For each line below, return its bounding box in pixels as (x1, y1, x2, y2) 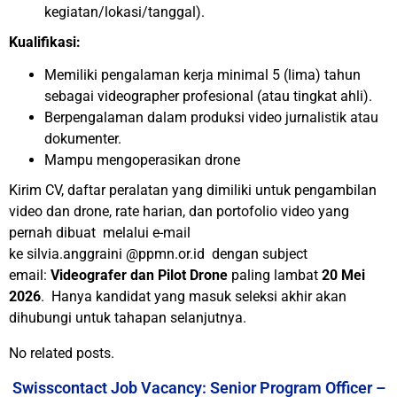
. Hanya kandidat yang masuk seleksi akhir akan (41, 288, 346, 305)
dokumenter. (44, 130, 121, 147)
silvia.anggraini (27, 245, 126, 262)
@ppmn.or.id (126, 245, 205, 262)
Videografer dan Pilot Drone (51, 267, 228, 284)
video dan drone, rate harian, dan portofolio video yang (9, 203, 349, 220)
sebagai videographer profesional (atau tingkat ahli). (44, 88, 372, 105)
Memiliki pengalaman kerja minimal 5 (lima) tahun (44, 66, 361, 83)
